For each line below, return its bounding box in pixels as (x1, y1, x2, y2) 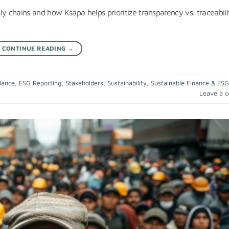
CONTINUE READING (2, 44, 67, 53)
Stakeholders (65, 79, 103, 87)
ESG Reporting (19, 79, 61, 87)
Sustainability (107, 79, 147, 87)
